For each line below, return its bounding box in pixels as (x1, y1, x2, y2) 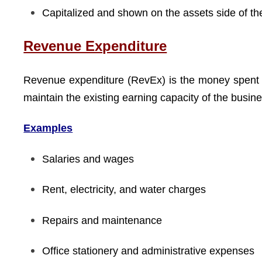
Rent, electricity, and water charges (42, 184, 206, 195)
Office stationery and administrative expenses (42, 245, 255, 257)
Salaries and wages (42, 153, 135, 165)
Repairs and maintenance (42, 214, 163, 226)
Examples (23, 122, 73, 134)
